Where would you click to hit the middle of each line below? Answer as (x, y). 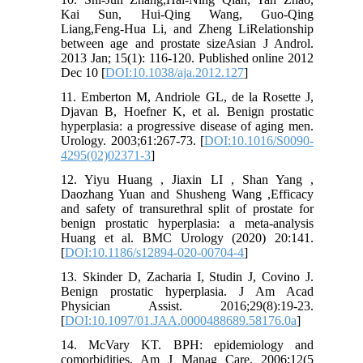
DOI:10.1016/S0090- (258, 141)
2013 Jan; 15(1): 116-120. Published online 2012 (187, 58)
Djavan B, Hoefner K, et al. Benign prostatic (187, 112)
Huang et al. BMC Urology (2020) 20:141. (187, 238)
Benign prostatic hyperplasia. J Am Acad (187, 292)
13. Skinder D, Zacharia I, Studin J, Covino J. (187, 277)
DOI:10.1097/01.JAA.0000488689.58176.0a (181, 321)
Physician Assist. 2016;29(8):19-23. (187, 306)
